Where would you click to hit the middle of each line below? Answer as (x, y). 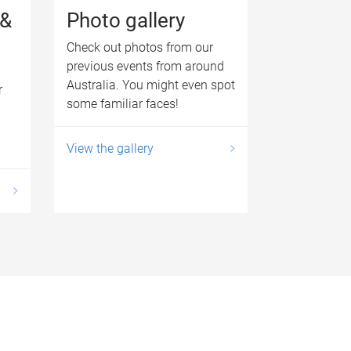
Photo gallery (125, 20)
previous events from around (145, 66)
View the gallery (110, 148)
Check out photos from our (139, 47)
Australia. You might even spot (150, 85)
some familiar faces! (122, 103)
